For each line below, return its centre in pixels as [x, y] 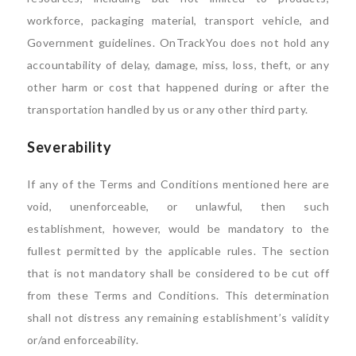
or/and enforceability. [83, 339]
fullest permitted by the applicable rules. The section [178, 250]
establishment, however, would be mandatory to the [178, 228]
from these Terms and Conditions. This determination [178, 295]
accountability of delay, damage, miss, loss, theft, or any [178, 64]
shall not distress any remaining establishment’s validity [178, 317]
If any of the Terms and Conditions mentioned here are [178, 184]
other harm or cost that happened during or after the [178, 87]
